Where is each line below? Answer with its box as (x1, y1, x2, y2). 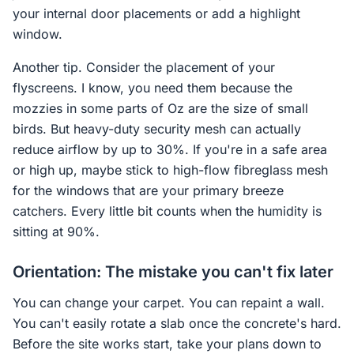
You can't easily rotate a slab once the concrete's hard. (13, 315, 341, 331)
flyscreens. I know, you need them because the (13, 80, 292, 96)
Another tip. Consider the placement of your (13, 59, 275, 75)
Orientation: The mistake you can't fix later (13, 262, 333, 281)
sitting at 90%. (13, 224, 100, 239)
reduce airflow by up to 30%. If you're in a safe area (13, 141, 327, 157)
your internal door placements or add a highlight (13, 6, 300, 21)
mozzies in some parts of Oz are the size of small (13, 100, 308, 116)
